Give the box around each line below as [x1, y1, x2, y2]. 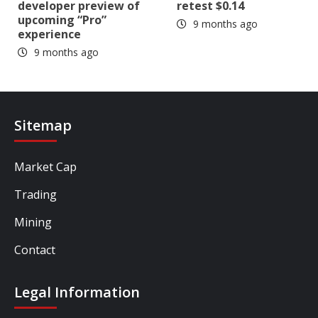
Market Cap [14, 159, 77, 175]
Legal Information [14, 283, 140, 302]
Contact [14, 242, 55, 258]
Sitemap [14, 116, 72, 136]
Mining [14, 214, 52, 231]
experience [18, 26, 81, 43]
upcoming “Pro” [18, 12, 106, 28]
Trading [14, 187, 57, 203]
